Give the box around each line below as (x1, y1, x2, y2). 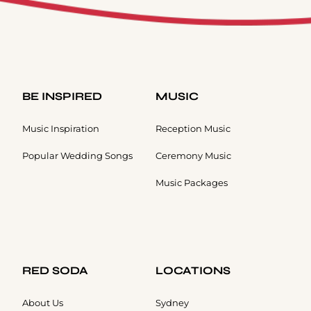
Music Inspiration (22, 123, 99, 135)
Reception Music (155, 123, 230, 135)
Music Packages (155, 177, 228, 189)
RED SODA (22, 264, 88, 278)
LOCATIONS (155, 264, 230, 278)
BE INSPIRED (22, 90, 102, 103)
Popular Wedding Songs (22, 150, 133, 162)
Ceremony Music (155, 150, 231, 162)
